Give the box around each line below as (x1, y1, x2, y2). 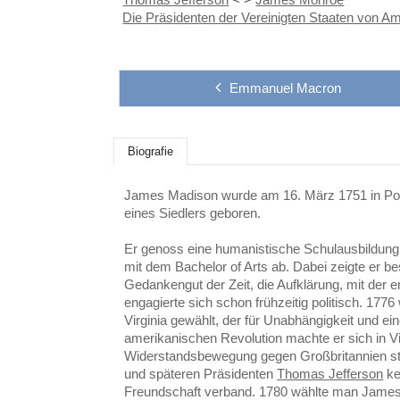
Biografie (128, 145, 174, 158)
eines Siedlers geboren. (124, 204, 262, 221)
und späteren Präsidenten (124, 365, 278, 381)
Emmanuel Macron (229, 80, 341, 96)
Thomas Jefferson (277, 365, 384, 381)
